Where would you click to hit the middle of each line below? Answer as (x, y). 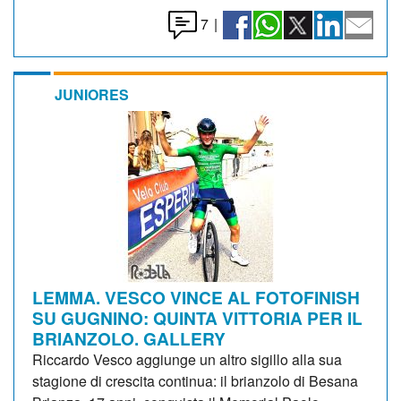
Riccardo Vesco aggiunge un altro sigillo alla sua (187, 359)
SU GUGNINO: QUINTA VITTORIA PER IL (197, 317)
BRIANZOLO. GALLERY (129, 338)
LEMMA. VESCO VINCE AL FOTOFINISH (196, 297)
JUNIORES (92, 94)
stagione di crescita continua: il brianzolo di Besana (195, 380)
